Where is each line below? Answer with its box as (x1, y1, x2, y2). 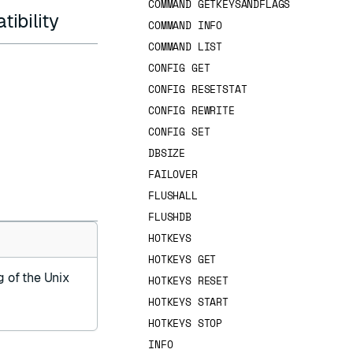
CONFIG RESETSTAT (148, 81, 247, 97)
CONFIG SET (148, 124, 210, 139)
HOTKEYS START (148, 294, 229, 310)
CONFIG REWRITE (148, 102, 235, 118)
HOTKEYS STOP (148, 315, 223, 331)
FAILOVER (148, 166, 198, 182)
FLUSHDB (148, 209, 191, 225)
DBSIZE (148, 145, 186, 161)
